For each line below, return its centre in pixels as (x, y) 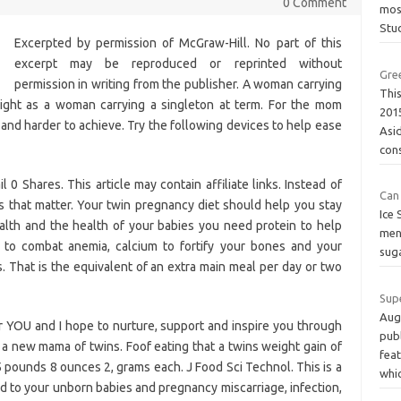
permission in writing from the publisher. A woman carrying (178, 84)
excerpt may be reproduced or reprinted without (178, 64)
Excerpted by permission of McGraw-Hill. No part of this (178, 43)
